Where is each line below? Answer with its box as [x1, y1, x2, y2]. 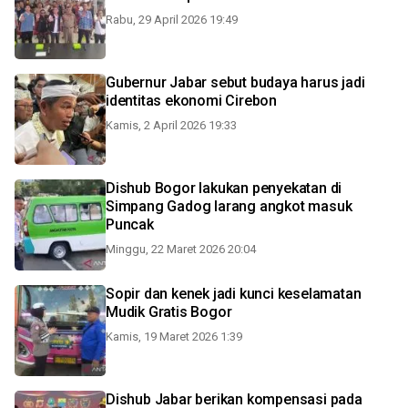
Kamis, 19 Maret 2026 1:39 [106, 330, 242, 343]
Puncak [106, 216, 154, 233]
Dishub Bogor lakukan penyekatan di [106, 179, 342, 197]
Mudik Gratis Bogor [106, 303, 232, 321]
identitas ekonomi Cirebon [106, 92, 277, 109]
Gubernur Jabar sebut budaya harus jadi [106, 74, 365, 91]
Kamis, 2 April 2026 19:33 [106, 118, 237, 132]
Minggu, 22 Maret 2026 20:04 [106, 242, 256, 256]
